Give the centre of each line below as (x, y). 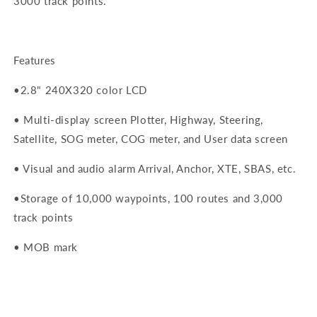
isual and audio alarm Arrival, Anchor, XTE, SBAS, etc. (163, 169)
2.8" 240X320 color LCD (83, 90)
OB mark (56, 247)
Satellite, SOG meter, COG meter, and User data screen (151, 139)
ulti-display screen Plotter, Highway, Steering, (149, 120)
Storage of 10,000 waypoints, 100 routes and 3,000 (152, 198)
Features (35, 60)
